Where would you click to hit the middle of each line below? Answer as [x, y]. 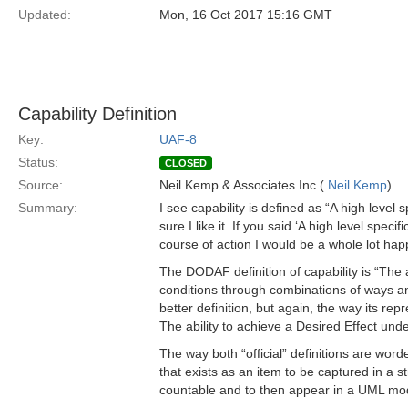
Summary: [48, 208]
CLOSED [186, 163]
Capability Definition [97, 114]
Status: [38, 162]
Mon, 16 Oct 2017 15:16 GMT [246, 15]
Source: [41, 185]
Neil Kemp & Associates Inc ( [244, 185]
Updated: [45, 15]
